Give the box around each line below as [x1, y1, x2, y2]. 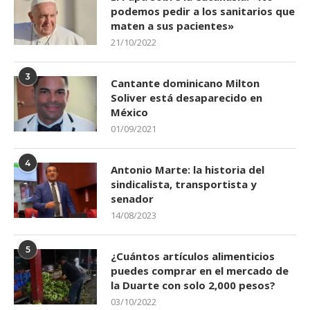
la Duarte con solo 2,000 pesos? [111, 278, 275, 292]
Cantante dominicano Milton [111, 76, 259, 90]
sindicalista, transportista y [111, 177, 257, 191]
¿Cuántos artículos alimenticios [111, 249, 275, 263]
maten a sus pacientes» [111, 19, 234, 33]
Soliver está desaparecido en [111, 91, 262, 104]
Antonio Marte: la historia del [111, 163, 264, 176]
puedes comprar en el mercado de [111, 264, 289, 277]
